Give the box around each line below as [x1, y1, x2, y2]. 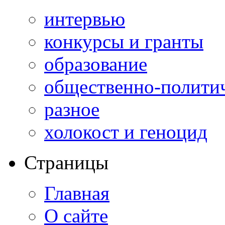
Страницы [24, 151, 108, 173]
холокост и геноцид [44, 121, 207, 143]
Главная [44, 182, 109, 204]
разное [44, 98, 99, 120]
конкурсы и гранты [44, 30, 203, 52]
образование [44, 53, 147, 75]
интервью [44, 8, 125, 30]
